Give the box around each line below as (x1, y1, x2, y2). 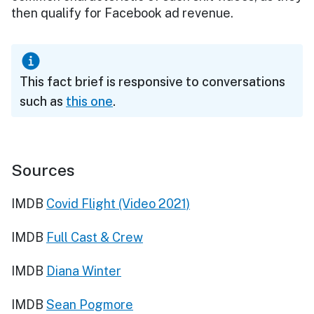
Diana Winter (46, 263, 121, 278)
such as (20, 93, 66, 109)
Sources (11, 160, 75, 179)
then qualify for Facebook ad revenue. (11, 5, 233, 20)
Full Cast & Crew (46, 229, 143, 245)
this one (66, 93, 113, 109)
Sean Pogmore (46, 296, 133, 312)
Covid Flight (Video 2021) (46, 196, 190, 211)
